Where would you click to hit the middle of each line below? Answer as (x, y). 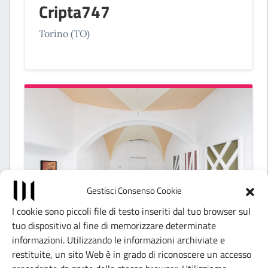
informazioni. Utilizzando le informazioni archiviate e (118, 240)
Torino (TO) (64, 33)
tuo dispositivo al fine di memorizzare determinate (114, 225)
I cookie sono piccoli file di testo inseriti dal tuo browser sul (131, 211)
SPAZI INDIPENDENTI (83, 237)
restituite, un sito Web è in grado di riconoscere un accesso (132, 254)
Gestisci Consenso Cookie (134, 190)
